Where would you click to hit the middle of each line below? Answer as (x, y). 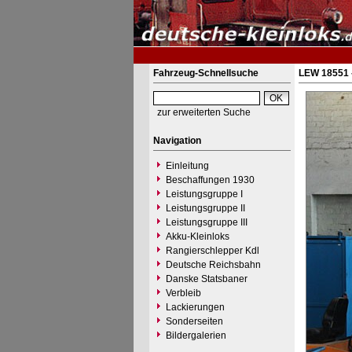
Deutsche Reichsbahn (213, 265)
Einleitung (187, 166)
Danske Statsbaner (206, 279)
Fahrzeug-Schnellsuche (205, 73)
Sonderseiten (194, 321)
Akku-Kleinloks (197, 236)
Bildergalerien (196, 335)
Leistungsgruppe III (206, 222)
